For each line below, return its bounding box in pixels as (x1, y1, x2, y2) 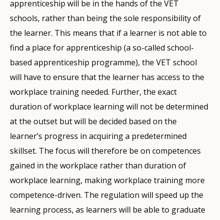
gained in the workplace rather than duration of (10, 160, 186, 171)
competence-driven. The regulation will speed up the (10, 189, 203, 200)
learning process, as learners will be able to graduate (10, 204, 205, 215)
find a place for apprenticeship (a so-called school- (10, 42, 194, 53)
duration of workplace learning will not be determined (10, 101, 208, 112)
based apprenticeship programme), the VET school (10, 56, 197, 68)
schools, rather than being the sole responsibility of (10, 12, 201, 24)
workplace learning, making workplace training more (10, 174, 205, 186)
